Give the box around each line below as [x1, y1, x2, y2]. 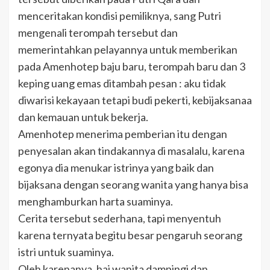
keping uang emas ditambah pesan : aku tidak [18, 77, 226, 90]
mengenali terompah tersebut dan [18, 26, 178, 40]
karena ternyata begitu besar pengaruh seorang [18, 228, 242, 242]
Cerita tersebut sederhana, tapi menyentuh [18, 212, 221, 225]
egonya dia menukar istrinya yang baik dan [18, 161, 214, 175]
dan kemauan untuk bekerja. [18, 110, 148, 124]
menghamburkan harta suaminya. [18, 195, 173, 209]
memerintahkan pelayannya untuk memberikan [18, 43, 237, 57]
